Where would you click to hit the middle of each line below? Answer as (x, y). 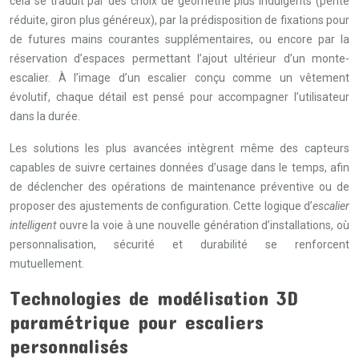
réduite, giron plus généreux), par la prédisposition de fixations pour (179, 20)
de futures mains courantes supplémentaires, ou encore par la (179, 39)
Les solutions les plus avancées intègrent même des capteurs (179, 148)
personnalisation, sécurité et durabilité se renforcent (179, 244)
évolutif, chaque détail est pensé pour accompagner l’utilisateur (179, 97)
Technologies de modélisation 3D (154, 298)
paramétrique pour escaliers (137, 322)
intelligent (33, 225)
